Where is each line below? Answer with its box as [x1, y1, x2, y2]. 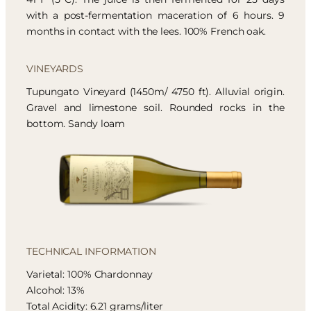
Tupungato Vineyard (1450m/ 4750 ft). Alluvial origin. [26, 85, 285, 99]
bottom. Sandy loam [26, 117, 126, 131]
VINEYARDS [26, 62, 84, 76]
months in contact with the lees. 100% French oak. [26, 25, 267, 38]
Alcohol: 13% [26, 283, 85, 296]
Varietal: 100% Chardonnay [26, 267, 153, 280]
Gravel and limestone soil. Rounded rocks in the [26, 101, 285, 115]
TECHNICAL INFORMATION [26, 244, 156, 258]
